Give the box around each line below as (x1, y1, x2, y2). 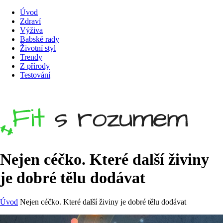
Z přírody (20, 62, 50, 70)
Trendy (20, 53, 42, 61)
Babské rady (20, 35, 59, 43)
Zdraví (20, 17, 41, 25)
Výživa (20, 26, 43, 34)
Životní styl (20, 44, 56, 52)
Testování (20, 71, 50, 79)
